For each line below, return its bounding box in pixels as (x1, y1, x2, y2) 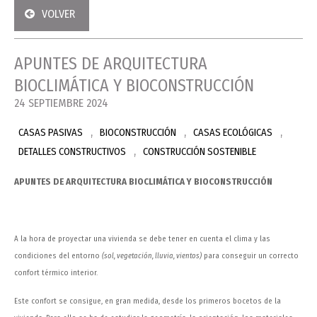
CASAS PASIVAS (18, 127, 83, 139)
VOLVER (42, 7, 75, 21)
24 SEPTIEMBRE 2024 (14, 96, 108, 110)
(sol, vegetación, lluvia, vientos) (102, 251, 202, 261)
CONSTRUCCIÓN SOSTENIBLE (143, 146, 256, 158)
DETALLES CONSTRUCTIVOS (18, 146, 126, 158)
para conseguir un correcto (202, 251, 299, 261)
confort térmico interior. (14, 268, 98, 278)
